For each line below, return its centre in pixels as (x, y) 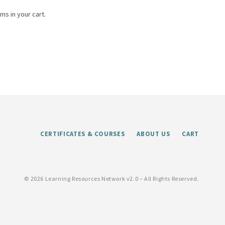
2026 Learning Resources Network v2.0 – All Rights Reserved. (115, 179)
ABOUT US (153, 134)
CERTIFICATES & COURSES (83, 134)
